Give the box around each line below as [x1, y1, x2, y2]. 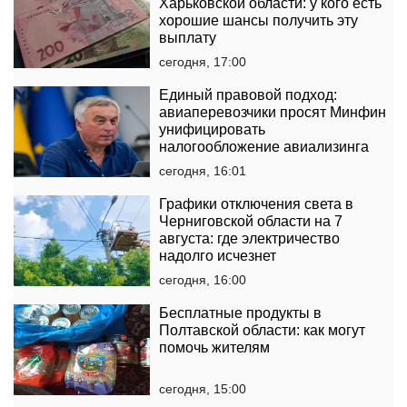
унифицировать [159, 122, 265, 138]
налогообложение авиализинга [159, 139, 369, 155]
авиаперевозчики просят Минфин [159, 104, 386, 121]
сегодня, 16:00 [159, 273, 246, 288]
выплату [159, 30, 216, 46]
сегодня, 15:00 [159, 382, 246, 397]
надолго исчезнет [159, 248, 276, 264]
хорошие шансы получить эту [159, 13, 358, 29]
